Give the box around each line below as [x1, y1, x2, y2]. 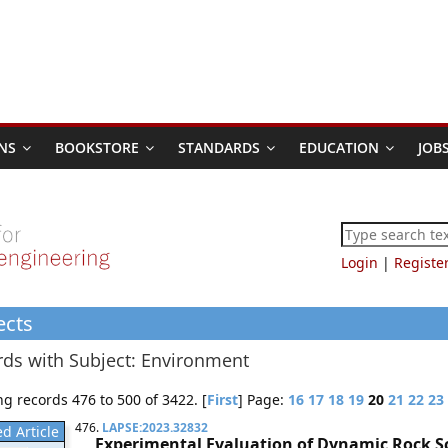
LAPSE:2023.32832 [102, 419, 208, 436]
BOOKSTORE [55, 138, 139, 157]
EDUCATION [299, 138, 379, 157]
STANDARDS [178, 138, 260, 157]
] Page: [238, 390, 288, 409]
